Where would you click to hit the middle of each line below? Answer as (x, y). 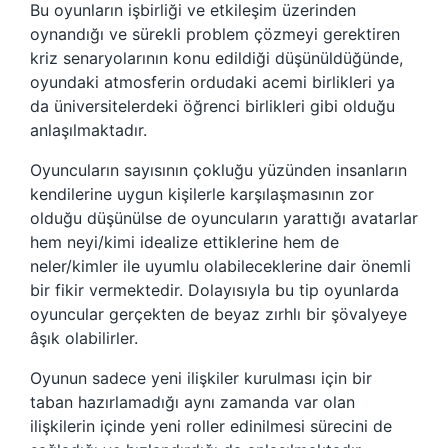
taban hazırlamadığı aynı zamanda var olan (192, 402)
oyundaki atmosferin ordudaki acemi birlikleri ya (212, 82)
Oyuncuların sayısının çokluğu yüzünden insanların (218, 170)
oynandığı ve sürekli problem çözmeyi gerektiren (215, 34)
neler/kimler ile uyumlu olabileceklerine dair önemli (220, 266)
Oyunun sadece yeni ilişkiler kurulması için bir (201, 378)
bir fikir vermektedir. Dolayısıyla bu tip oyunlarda (214, 290)
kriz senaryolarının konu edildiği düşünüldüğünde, (216, 58)
